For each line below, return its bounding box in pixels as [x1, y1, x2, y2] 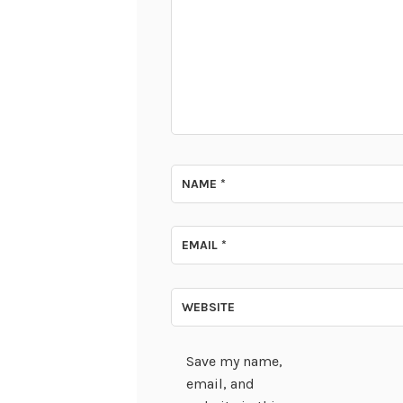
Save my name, [186, 352, 283, 370]
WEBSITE [181, 300, 235, 316]
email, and [186, 374, 255, 392]
